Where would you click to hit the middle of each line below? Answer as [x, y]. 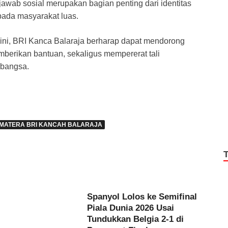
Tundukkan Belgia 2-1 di [136, 219]
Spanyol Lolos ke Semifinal [142, 196]
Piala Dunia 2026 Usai [131, 208]
